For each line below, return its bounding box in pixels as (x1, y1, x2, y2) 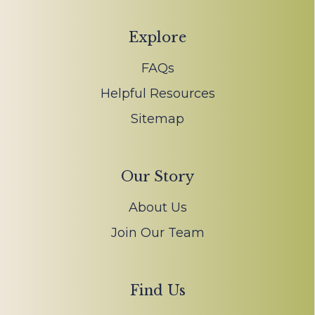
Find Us (129, 282, 186, 300)
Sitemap (131, 111, 184, 127)
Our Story (121, 168, 194, 186)
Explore (129, 29, 186, 46)
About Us (128, 200, 187, 216)
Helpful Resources (100, 86, 215, 102)
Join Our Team (110, 225, 205, 241)
